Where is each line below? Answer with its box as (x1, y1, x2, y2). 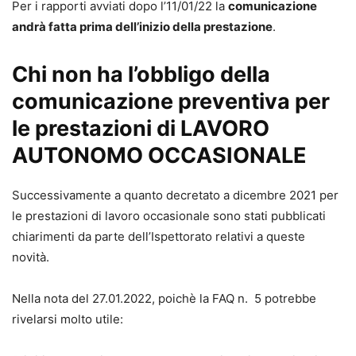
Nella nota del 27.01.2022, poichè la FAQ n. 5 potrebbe (12, 290, 316, 306)
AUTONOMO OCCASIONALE (12, 141, 307, 168)
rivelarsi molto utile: (12, 311, 123, 327)
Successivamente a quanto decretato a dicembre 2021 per (12, 187, 339, 203)
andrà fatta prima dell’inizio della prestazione (12, 18, 273, 34)
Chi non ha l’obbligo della (12, 60, 270, 87)
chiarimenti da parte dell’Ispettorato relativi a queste (12, 228, 305, 244)
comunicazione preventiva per (12, 87, 330, 114)
